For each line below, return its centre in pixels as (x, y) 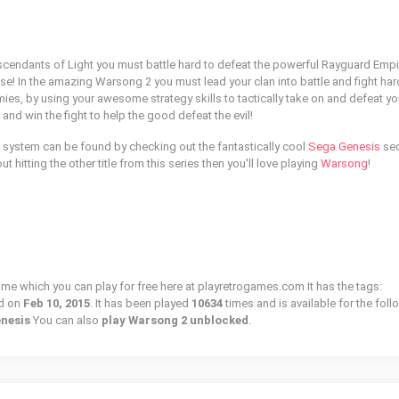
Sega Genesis (344, 147)
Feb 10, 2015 (57, 303)
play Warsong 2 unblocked (175, 320)
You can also (66, 320)
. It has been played (141, 303)
